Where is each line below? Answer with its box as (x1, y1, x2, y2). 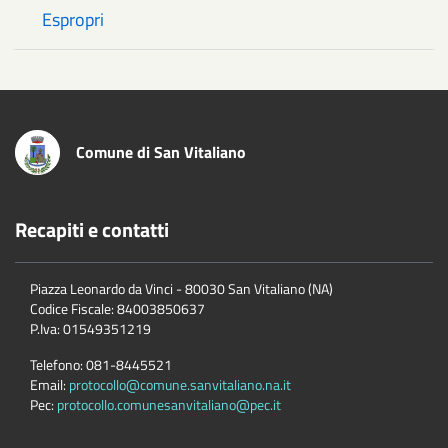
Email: (30, 373, 66, 395)
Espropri (42, 5, 104, 33)
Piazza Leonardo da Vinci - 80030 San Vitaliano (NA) (30, 277, 333, 299)
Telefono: (30, 353, 83, 375)
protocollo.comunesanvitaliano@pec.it (57, 393, 281, 415)
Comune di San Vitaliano (76, 139, 246, 164)
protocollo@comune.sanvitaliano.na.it (69, 373, 291, 395)
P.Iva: (30, 317, 60, 339)
